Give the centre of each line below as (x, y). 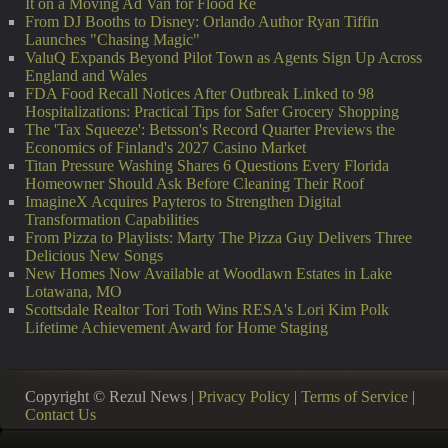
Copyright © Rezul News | (111, 396)
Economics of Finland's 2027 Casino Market (165, 147)
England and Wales (86, 75)
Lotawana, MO (73, 291)
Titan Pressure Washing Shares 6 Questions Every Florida (207, 165)
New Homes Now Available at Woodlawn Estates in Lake (208, 273)
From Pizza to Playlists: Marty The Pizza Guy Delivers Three (218, 237)
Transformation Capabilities (112, 219)
